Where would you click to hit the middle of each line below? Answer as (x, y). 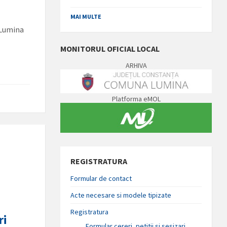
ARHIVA (136, 65)
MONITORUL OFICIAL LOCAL (110, 49)
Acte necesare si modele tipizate (121, 195)
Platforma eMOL (136, 99)
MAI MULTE (86, 16)
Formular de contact (101, 178)
